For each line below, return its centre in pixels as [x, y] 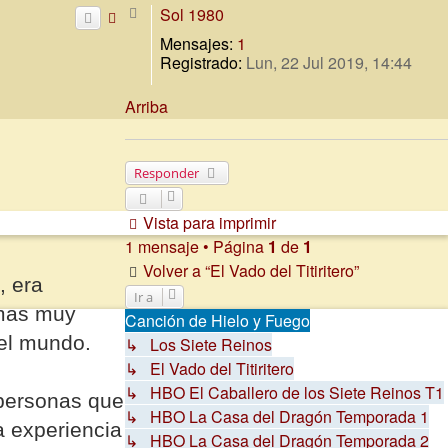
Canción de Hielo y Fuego [218, 321]
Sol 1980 [192, 14]
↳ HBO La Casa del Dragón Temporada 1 [277, 417]
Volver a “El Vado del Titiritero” [251, 271]
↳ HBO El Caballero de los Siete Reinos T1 [285, 393]
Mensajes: [197, 43]
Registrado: [201, 62]
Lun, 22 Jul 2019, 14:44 [327, 62]
